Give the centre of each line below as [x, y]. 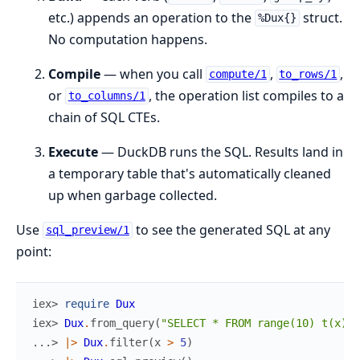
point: [34, 251]
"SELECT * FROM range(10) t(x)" [257, 323]
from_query [122, 323]
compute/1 [237, 74]
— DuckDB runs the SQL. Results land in [221, 151]
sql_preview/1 [87, 230]
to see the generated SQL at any [231, 229]
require [87, 303]
